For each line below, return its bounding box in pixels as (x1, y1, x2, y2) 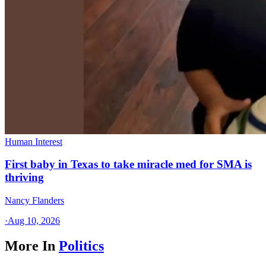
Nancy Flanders (5, 195, 64, 205)
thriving (5, 171, 44, 184)
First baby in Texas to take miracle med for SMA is (5, 158, 252, 171)
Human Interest (5, 136, 62, 147)
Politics (59, 237, 104, 254)
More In (5, 237, 55, 254)
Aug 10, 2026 (8, 216, 60, 226)
